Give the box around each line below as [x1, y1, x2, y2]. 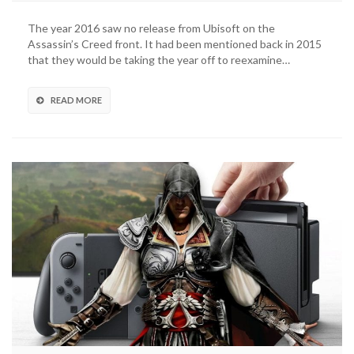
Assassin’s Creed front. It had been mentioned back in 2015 [28, 37, 322, 51]
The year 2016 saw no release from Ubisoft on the [28, 21, 275, 36]
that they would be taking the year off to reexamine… [28, 53, 290, 67]
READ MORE [51, 95, 102, 106]
